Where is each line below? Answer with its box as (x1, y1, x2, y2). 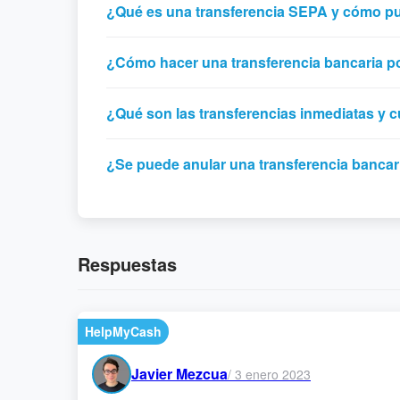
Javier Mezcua (131, 363, 228, 384)
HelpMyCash (85, 322, 162, 340)
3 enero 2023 (235, 364, 311, 383)
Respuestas (78, 251, 177, 277)
